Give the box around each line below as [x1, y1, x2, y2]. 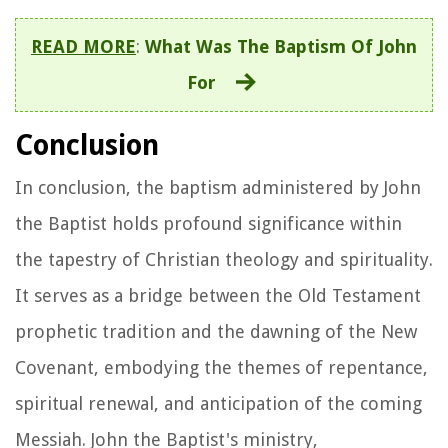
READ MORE [31, 35, 136, 57]
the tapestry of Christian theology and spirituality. [15, 248, 433, 270]
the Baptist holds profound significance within [15, 212, 402, 234]
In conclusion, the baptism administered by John [15, 176, 421, 198]
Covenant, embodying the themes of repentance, [15, 356, 428, 378]
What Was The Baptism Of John [145, 35, 417, 57]
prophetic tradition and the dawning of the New [15, 320, 417, 342]
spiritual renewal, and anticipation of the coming [15, 392, 422, 414]
